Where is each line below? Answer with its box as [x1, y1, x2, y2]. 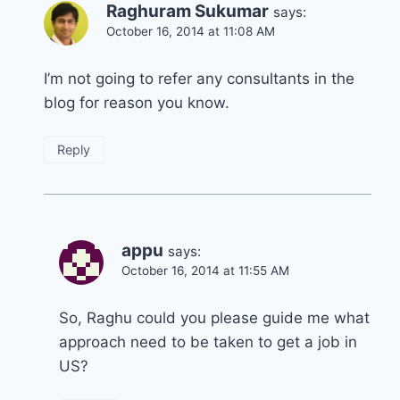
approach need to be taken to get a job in [59, 332, 357, 351]
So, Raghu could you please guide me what [59, 308, 370, 327]
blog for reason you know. [44, 93, 229, 112]
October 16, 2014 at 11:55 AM [121, 262, 289, 278]
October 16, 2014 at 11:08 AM [106, 24, 275, 39]
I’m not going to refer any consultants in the [44, 69, 354, 87]
